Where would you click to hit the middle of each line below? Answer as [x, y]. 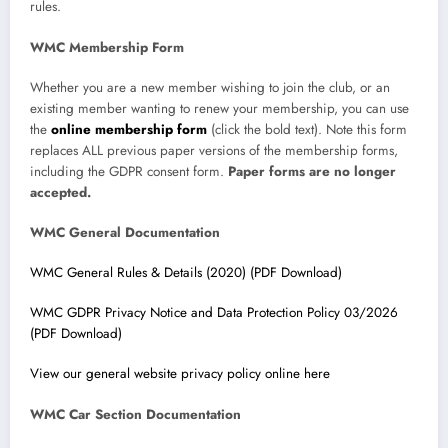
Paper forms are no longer [312, 171]
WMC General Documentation [125, 232]
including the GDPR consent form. [129, 171]
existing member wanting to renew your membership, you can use [219, 108]
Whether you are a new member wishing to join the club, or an [210, 87]
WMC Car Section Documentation [135, 414]
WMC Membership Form [107, 47]
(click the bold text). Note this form [309, 129]
